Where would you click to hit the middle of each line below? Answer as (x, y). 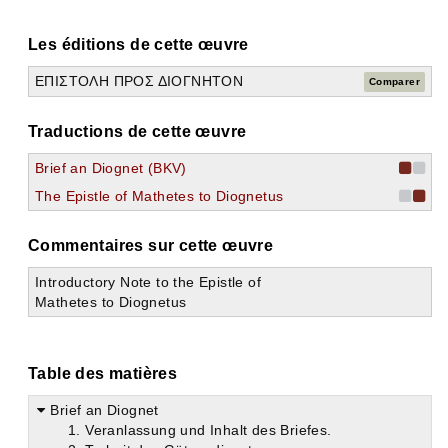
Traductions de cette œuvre (137, 131)
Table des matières (103, 373)
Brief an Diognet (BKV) (111, 168)
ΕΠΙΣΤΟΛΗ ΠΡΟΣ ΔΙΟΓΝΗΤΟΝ (139, 81)
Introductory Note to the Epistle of (148, 282)
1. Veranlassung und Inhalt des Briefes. (200, 430)
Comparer (394, 82)
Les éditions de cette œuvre (138, 44)
